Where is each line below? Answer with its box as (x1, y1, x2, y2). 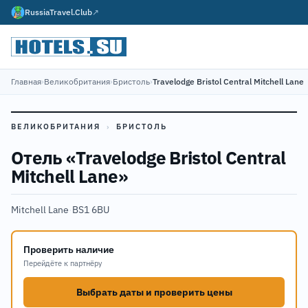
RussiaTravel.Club (25, 7, 92, 17)
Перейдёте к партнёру (23, 258, 102, 268)
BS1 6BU (72, 203, 109, 216)
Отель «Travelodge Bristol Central (11, 146, 286, 169)
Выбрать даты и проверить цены (76, 286, 232, 298)
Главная (11, 76, 41, 87)
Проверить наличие (23, 243, 114, 256)
